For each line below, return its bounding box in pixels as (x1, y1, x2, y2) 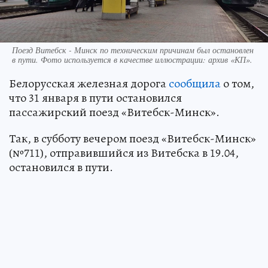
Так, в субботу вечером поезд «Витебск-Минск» (9, 130, 256, 147)
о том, (221, 75, 254, 92)
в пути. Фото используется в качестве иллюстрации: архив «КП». (12, 54, 252, 66)
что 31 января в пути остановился (9, 90, 182, 106)
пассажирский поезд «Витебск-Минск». (9, 104, 220, 121)
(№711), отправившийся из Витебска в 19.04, (9, 145, 239, 162)
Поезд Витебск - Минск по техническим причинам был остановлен (12, 44, 254, 56)
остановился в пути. (9, 159, 113, 176)
